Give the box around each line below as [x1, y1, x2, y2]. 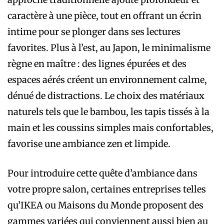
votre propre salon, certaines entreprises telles [7, 183, 206, 195]
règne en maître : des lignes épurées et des [7, 57, 186, 69]
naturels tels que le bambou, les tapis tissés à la [7, 105, 209, 117]
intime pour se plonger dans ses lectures [7, 25, 180, 37]
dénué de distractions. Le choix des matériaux [7, 89, 204, 101]
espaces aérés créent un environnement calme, [7, 73, 207, 85]
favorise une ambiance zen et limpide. [7, 137, 170, 149]
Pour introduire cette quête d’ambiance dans [7, 167, 197, 179]
